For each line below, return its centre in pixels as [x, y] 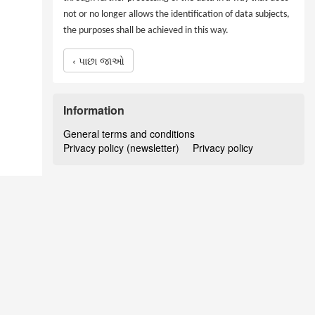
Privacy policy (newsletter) [121, 148]
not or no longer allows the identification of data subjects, [176, 14]
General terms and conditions [129, 134]
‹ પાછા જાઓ [98, 60]
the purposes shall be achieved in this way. [146, 31]
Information [94, 110]
